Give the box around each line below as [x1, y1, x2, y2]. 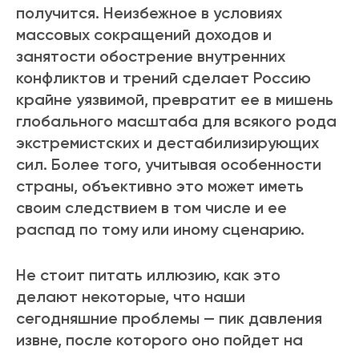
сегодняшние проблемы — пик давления [16, 309, 322, 329]
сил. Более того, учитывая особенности [16, 155, 321, 175]
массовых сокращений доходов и [16, 25, 272, 45]
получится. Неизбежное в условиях [16, 3, 282, 23]
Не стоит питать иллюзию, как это [16, 265, 280, 285]
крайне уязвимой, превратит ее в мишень [16, 90, 333, 110]
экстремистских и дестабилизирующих [16, 133, 319, 153]
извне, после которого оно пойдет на [16, 330, 303, 350]
